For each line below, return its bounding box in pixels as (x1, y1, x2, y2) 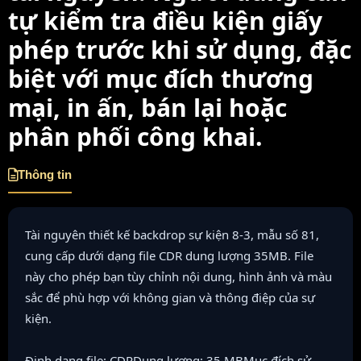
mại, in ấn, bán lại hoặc (8, 91, 287, 125)
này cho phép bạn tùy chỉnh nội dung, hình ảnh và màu (25, 268, 332, 285)
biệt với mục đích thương (8, 62, 313, 96)
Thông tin (18, 168, 72, 182)
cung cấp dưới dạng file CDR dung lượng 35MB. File (25, 247, 313, 264)
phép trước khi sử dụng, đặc (8, 33, 351, 67)
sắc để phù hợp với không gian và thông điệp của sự (25, 289, 315, 306)
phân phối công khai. (8, 120, 263, 154)
